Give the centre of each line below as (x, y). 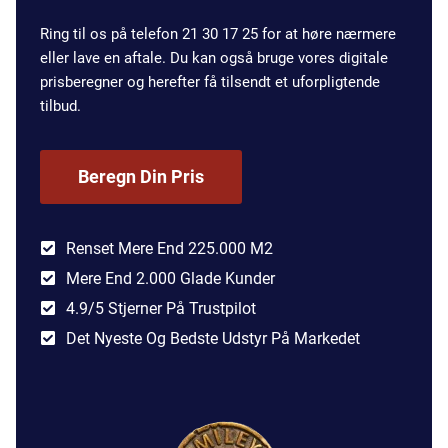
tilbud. (60, 106)
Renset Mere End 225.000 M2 (169, 248)
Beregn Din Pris (141, 177)
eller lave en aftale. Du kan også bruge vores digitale (214, 58)
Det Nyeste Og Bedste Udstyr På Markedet (213, 338)
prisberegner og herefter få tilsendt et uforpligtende (210, 82)
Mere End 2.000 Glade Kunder (170, 278)
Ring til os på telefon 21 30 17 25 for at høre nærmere (218, 34)
